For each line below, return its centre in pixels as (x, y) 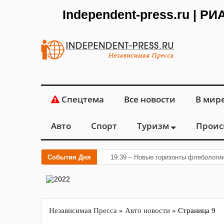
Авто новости (147, 210)
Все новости (150, 99)
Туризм (154, 126)
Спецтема (82, 99)
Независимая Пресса (83, 210)
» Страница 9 (193, 210)
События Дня (69, 157)
